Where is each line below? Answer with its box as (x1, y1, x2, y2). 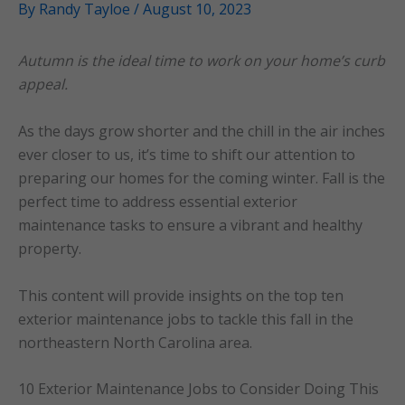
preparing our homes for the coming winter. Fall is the (18, 168, 385, 188)
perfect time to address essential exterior (18, 192, 297, 212)
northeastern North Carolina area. (18, 332, 252, 353)
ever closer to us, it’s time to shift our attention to (18, 145, 355, 165)
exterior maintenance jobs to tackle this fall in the (18, 308, 353, 329)
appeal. (18, 74, 68, 94)
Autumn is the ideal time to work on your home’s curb (18, 51, 385, 71)
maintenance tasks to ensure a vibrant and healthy (18, 215, 363, 235)
